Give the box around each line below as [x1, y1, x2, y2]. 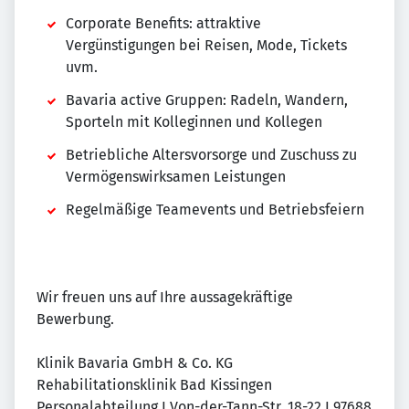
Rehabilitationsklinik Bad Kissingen [37, 376, 272, 394]
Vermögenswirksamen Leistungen [66, 168, 286, 186]
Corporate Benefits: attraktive [66, 15, 261, 33]
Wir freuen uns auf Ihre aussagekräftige [37, 288, 293, 307]
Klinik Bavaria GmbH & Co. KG [37, 354, 233, 372]
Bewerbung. [37, 310, 114, 329]
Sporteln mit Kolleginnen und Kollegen [66, 113, 322, 131]
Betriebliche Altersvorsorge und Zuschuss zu [66, 146, 357, 164]
